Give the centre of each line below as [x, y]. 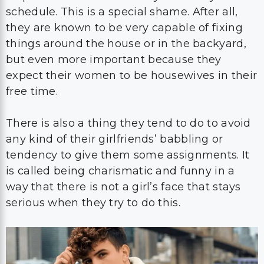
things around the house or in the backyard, [126, 44]
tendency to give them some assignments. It [128, 155]
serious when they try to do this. [93, 203]
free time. [32, 91]
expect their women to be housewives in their [132, 75]
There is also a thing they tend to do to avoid [128, 123]
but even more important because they [114, 60]
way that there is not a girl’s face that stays [123, 187]
